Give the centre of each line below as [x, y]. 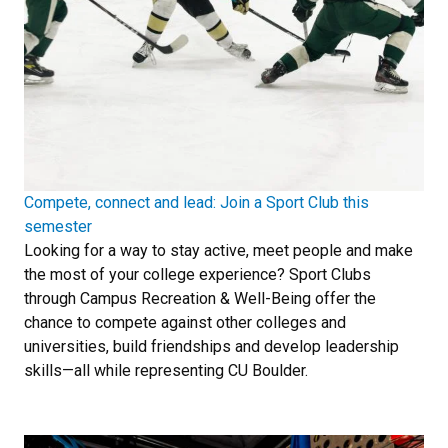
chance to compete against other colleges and [185, 322]
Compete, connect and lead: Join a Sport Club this [196, 202]
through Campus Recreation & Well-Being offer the [200, 298]
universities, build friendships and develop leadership [211, 346]
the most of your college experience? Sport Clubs [197, 274]
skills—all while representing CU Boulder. [166, 370]
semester [58, 226]
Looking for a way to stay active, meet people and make [218, 250]
